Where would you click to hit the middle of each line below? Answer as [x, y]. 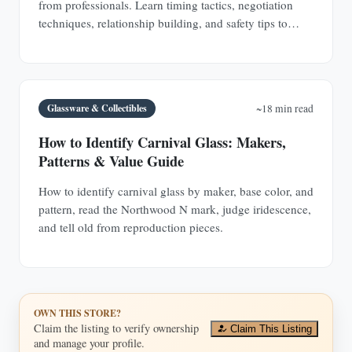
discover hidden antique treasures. [121, 40]
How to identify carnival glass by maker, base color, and [176, 191]
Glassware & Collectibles [97, 108]
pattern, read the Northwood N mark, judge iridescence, [175, 209]
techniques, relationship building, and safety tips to [163, 22]
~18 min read [285, 109]
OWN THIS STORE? [77, 313]
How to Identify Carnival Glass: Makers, [162, 141]
